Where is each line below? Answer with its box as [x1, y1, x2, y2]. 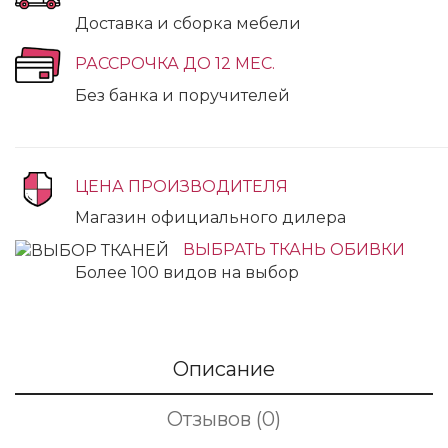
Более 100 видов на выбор [75, 263, 299, 283]
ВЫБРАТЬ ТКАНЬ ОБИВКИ [183, 240, 405, 260]
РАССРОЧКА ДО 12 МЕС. [75, 53, 275, 73]
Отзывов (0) [167, 407, 281, 432]
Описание [173, 357, 275, 382]
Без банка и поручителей [75, 85, 290, 105]
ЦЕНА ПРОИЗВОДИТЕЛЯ [75, 176, 288, 196]
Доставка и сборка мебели [75, 13, 301, 33]
